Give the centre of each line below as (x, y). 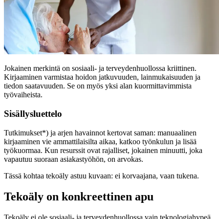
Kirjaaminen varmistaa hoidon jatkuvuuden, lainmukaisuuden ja (102, 77)
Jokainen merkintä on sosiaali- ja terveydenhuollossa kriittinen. (100, 68)
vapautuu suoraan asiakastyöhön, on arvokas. (74, 159)
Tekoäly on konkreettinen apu (79, 196)
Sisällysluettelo (33, 113)
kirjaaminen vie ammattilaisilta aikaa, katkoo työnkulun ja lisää (100, 141)
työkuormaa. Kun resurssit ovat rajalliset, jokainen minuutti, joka (103, 150)
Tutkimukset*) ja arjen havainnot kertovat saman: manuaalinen (100, 132)
